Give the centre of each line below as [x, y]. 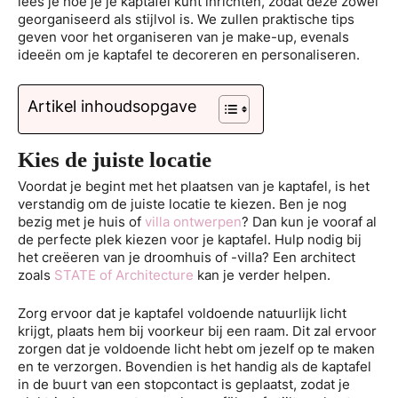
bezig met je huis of [81, 221]
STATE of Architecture [124, 275]
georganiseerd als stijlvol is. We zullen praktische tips [186, 19]
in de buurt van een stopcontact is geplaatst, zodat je [184, 384]
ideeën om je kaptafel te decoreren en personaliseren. [189, 54]
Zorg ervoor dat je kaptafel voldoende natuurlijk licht [182, 313]
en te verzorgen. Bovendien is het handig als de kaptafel [195, 366]
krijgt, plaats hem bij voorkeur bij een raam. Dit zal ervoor [197, 330]
